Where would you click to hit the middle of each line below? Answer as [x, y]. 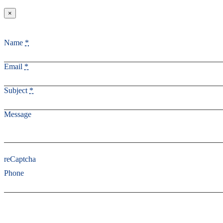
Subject [16, 91]
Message [18, 114]
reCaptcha [20, 159]
